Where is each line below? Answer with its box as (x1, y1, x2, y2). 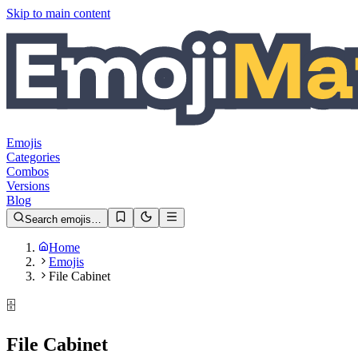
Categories (6, 150, 60, 164)
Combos (6, 165, 49, 178)
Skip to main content (6, 6, 110, 20)
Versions (6, 179, 50, 193)
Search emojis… (25, 213, 101, 225)
